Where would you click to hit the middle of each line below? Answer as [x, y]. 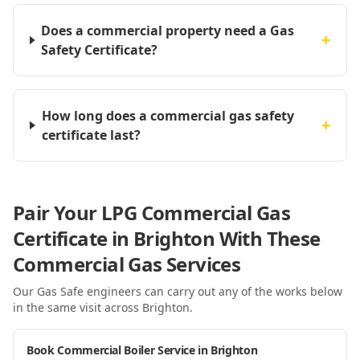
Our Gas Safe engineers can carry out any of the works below [178, 291]
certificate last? [91, 135]
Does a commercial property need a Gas [168, 31]
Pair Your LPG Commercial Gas [152, 213]
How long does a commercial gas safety [168, 116]
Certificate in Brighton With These [167, 238]
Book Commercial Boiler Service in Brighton [142, 350]
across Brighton [145, 307]
